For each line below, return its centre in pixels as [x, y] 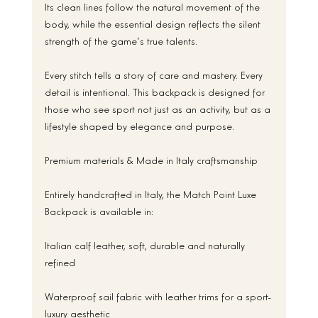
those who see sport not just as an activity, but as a [159, 108]
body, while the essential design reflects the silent [154, 23]
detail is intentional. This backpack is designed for [156, 91]
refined [60, 261]
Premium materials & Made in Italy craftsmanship [151, 159]
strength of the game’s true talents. [121, 40]
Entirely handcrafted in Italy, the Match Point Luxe [152, 193]
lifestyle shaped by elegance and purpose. [139, 125]
